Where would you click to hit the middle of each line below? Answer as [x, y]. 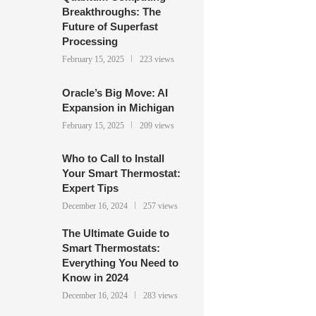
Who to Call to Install [113, 159]
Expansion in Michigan [118, 107]
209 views [157, 125]
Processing [90, 41]
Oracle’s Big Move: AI [115, 92]
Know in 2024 [95, 278]
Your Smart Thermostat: [121, 174]
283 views [160, 296]
